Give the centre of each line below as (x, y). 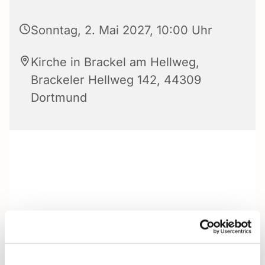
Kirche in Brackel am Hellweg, (115, 62)
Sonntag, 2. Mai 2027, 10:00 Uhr (122, 30)
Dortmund (59, 98)
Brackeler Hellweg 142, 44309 (116, 80)
